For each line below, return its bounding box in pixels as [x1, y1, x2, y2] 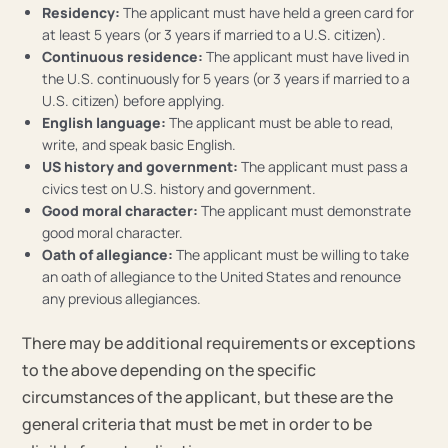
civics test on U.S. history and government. [42, 178, 317, 198]
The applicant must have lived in [203, 46, 410, 66]
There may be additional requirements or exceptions [22, 332, 416, 355]
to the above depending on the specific [22, 359, 317, 382]
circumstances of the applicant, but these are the [22, 386, 394, 409]
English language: [42, 112, 167, 132]
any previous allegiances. [42, 288, 202, 308]
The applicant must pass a [238, 156, 409, 176]
